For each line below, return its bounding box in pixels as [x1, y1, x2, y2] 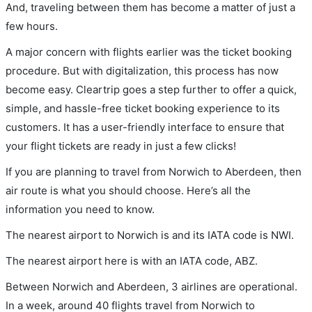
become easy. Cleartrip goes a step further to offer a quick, [6, 82, 297, 96]
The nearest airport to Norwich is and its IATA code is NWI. [6, 228, 294, 242]
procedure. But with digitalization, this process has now [6, 63, 279, 77]
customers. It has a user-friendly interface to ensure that [6, 120, 284, 134]
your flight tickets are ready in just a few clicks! [6, 139, 236, 153]
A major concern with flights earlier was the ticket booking [6, 45, 292, 58]
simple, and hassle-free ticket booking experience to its [6, 101, 280, 115]
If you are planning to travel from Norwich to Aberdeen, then [6, 164, 302, 178]
